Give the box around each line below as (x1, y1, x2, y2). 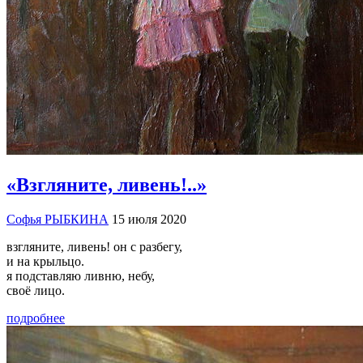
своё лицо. (6, 284, 65, 298)
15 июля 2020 (112, 212, 186, 227)
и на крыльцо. (6, 254, 84, 269)
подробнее (6, 311, 65, 326)
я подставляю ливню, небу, (6, 269, 155, 284)
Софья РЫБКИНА (6, 212, 109, 227)
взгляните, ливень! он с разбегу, (6, 240, 182, 254)
